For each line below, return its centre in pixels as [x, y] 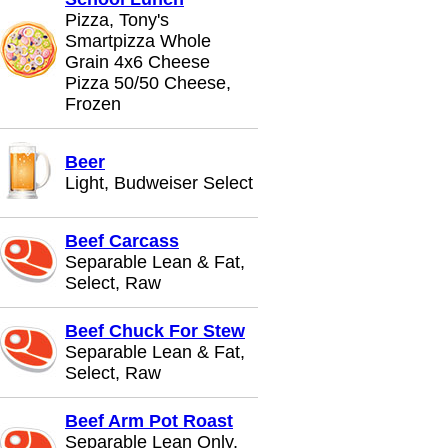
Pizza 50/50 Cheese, [148, 83]
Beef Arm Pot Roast [149, 421]
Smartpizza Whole [138, 41]
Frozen [93, 104]
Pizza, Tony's [117, 20]
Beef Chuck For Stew [155, 331]
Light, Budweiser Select [159, 183]
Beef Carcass [122, 241]
